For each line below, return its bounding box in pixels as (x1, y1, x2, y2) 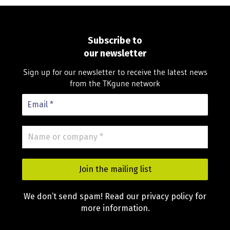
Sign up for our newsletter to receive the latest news (23, 67, 207, 78)
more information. (80, 203, 150, 214)
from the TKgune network (70, 78, 160, 89)
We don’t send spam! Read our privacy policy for (24, 191, 206, 202)
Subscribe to (88, 34, 142, 46)
